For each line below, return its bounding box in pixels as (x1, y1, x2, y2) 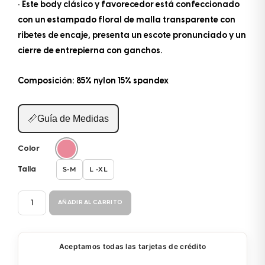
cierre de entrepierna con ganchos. (18, 47, 162, 56)
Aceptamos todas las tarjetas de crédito (59, 242, 206, 251)
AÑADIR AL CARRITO (58, 199, 123, 206)
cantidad (31, 222, 64, 232)
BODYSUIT (31, 192, 73, 202)
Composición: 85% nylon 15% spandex (18, 76, 169, 86)
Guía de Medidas (37, 114, 109, 124)
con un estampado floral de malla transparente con (18, 16, 235, 25)
